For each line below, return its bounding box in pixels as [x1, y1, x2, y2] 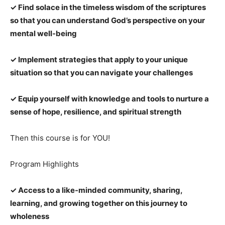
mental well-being [10, 29, 77, 39]
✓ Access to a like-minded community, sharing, [10, 185, 182, 195]
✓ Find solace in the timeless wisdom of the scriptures [10, 3, 206, 13]
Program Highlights [10, 159, 79, 169]
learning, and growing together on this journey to [10, 198, 187, 208]
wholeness [10, 211, 49, 221]
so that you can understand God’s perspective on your [10, 16, 205, 26]
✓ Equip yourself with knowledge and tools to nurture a [10, 94, 209, 104]
